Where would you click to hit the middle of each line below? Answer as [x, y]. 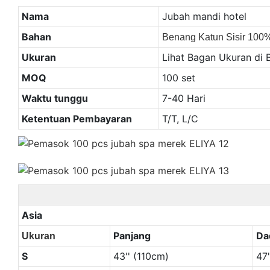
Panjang [132, 235]
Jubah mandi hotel [204, 16]
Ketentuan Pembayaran [77, 118]
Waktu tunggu [55, 98]
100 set [178, 77]
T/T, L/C [180, 118]
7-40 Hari [184, 98]
